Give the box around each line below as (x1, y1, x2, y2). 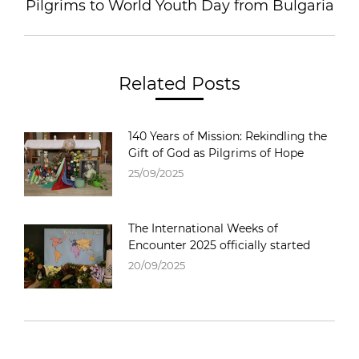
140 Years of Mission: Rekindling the (128, 128, 327, 143)
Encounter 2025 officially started (128, 237, 310, 252)
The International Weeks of (128, 220, 278, 236)
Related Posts (119, 72, 240, 95)
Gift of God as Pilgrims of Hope (128, 145, 304, 160)
